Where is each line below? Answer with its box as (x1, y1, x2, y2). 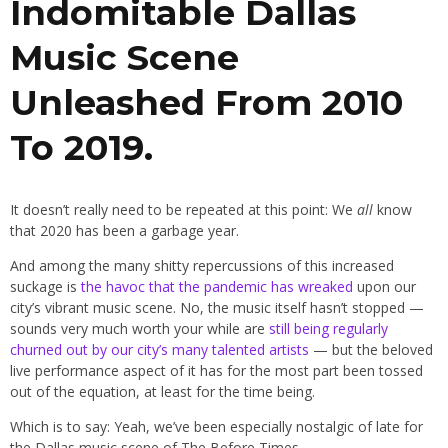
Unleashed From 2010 (10, 81, 403, 125)
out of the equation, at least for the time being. (10, 382, 315, 402)
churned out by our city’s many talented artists (10, 340, 309, 360)
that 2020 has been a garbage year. (10, 221, 239, 241)
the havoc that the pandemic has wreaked (81, 277, 353, 297)
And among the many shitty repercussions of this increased (10, 256, 394, 276)
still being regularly (269, 319, 388, 339)
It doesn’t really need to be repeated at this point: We (10, 200, 357, 220)
